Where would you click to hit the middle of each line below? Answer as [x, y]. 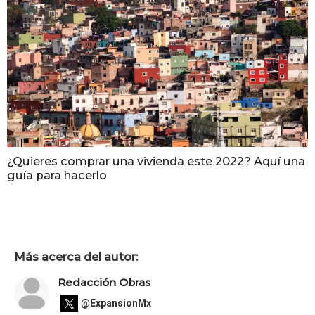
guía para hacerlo [57, 175]
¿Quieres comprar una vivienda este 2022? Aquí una [156, 161]
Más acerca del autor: [76, 257]
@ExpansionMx [116, 303]
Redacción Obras [104, 282]
